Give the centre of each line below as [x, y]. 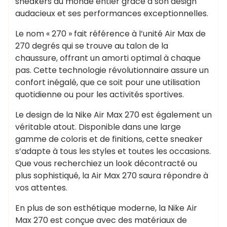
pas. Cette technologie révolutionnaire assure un [112, 70]
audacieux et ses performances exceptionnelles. [112, 13]
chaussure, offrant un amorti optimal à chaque [108, 58]
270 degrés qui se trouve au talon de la [92, 46]
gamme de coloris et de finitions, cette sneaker [109, 139]
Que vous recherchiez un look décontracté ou [106, 163]
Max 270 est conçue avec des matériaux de [101, 220]
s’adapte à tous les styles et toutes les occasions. [113, 151]
